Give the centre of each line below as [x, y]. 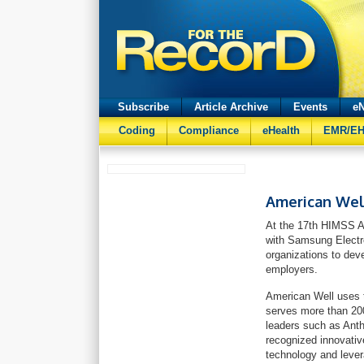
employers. [292, 269]
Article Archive [231, 107]
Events [310, 107]
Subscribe [143, 107]
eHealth [281, 130]
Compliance [209, 130]
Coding [137, 130]
